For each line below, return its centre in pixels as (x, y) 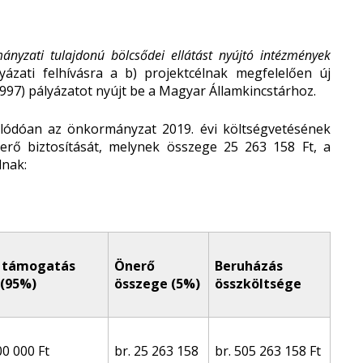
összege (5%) (157, 284)
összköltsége (258, 284)
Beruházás (249, 266)
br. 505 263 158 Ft (268, 351)
